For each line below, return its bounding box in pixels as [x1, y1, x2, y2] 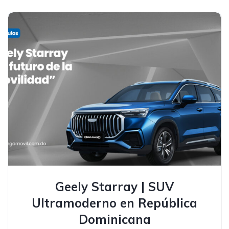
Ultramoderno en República [32, 195, 197, 211]
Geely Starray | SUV [55, 179, 174, 194]
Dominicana [78, 212, 151, 227]
